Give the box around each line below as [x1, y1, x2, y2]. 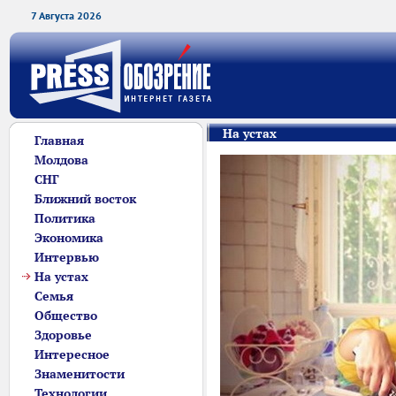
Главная [34, 133, 84, 148]
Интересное [34, 346, 110, 362]
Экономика [34, 230, 103, 246]
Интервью [34, 249, 99, 265]
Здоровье [34, 327, 92, 343]
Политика [34, 210, 95, 226]
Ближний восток [34, 191, 136, 207]
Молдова [34, 152, 88, 168]
